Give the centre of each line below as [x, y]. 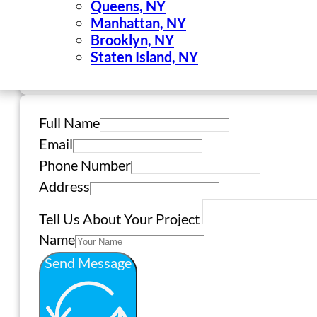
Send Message [88, 262]
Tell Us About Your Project [119, 218]
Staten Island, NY [144, 57]
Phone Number [85, 165]
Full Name [69, 122]
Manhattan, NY [138, 23]
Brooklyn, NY [132, 40]
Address [64, 186]
